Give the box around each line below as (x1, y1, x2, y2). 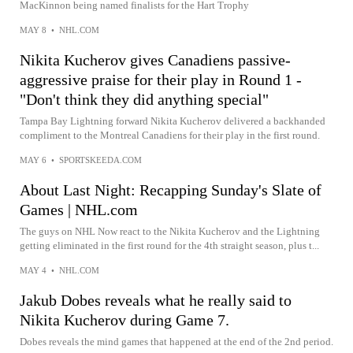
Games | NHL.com (20, 201, 138, 218)
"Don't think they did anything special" (20, 91, 269, 108)
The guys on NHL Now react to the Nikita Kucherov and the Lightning (20, 225, 320, 237)
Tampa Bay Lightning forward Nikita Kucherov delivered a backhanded (20, 115, 325, 127)
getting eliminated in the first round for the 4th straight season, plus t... (20, 240, 319, 251)
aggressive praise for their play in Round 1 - (20, 71, 302, 88)
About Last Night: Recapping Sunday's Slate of (20, 181, 321, 199)
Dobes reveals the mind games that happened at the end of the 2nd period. (20, 336, 333, 347)
